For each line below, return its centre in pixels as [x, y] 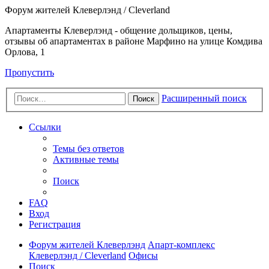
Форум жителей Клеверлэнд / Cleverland [87, 10]
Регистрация [55, 224]
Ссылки [45, 127]
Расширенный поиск [204, 98]
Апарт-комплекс [181, 244]
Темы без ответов [89, 148]
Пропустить [29, 72]
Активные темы [86, 159]
